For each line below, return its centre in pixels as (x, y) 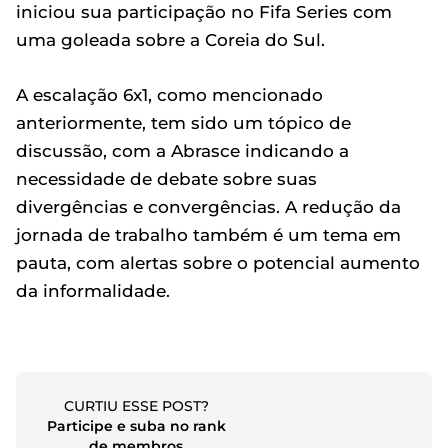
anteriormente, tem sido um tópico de (183, 122)
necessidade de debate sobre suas (166, 178)
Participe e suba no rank (136, 425)
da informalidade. (93, 290)
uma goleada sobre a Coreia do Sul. (170, 39)
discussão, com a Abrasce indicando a (182, 150)
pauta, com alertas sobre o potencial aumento (218, 262)
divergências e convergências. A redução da (208, 206)
